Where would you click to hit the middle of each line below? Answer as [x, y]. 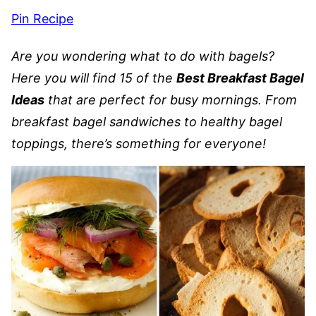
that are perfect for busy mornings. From [171, 100]
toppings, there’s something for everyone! [139, 144]
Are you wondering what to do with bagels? [143, 56]
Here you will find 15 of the [94, 78]
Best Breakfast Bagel [240, 78]
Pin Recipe [42, 18]
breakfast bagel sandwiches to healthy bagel [147, 122]
